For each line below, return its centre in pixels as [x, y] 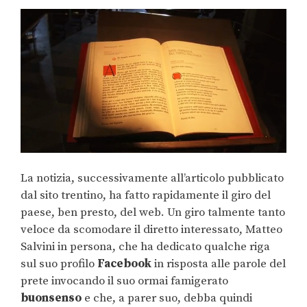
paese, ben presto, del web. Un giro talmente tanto [153, 213]
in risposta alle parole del [220, 264]
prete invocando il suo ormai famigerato [124, 281]
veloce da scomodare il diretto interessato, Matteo [151, 230]
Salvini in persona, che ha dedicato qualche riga [145, 247]
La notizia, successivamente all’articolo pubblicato [152, 179]
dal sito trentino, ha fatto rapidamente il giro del [146, 196]
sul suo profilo [59, 264]
